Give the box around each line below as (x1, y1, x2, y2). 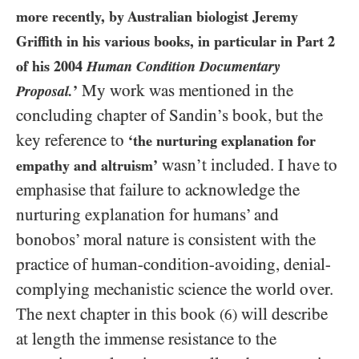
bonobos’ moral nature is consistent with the (16, 230, 316, 250)
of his (16, 58, 54, 75)
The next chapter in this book (16, 305, 220, 325)
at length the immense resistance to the (16, 329, 276, 349)
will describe (237, 305, 328, 325)
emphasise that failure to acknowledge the (16, 180, 300, 200)
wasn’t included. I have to (158, 155, 337, 175)
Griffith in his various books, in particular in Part (16, 33, 328, 50)
